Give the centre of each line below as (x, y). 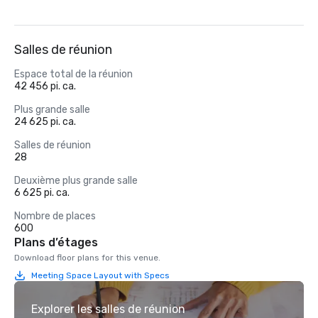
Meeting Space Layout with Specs (100, 275)
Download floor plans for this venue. (87, 258)
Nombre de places (55, 216)
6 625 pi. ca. (42, 193)
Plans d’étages (56, 242)
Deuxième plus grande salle (76, 181)
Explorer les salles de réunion (108, 309)
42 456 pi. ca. (45, 86)
